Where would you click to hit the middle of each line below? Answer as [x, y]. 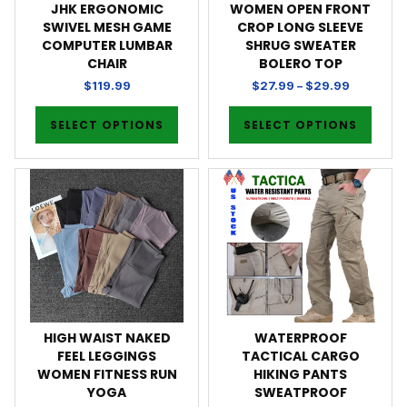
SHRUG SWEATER [300, 46]
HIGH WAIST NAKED [107, 338]
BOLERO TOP [300, 64]
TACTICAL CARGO [300, 356]
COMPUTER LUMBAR [107, 46]
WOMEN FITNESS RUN [107, 374]
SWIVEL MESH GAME [107, 28]
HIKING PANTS [300, 374]
